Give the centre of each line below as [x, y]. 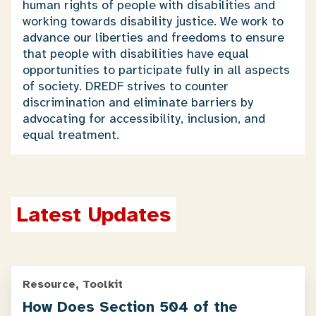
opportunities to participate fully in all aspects [156, 70]
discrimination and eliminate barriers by [138, 102]
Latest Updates [94, 214]
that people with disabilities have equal [136, 54]
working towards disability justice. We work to [153, 21]
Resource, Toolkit [73, 284]
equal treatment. [71, 135]
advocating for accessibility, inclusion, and [144, 119]
